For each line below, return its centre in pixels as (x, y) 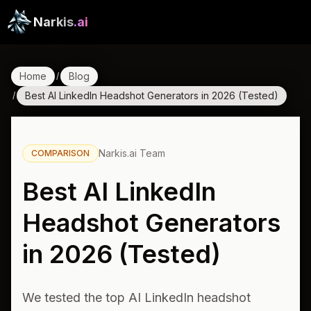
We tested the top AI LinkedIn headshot (136, 297)
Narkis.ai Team (132, 153)
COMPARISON (60, 153)
